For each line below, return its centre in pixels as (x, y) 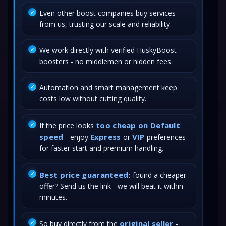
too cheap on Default (138, 125)
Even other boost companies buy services (107, 13)
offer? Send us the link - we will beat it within (111, 186)
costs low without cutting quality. (93, 99)
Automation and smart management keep (108, 88)
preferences (165, 137)
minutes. (53, 197)
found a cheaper (158, 175)
